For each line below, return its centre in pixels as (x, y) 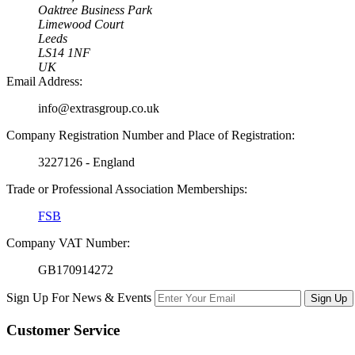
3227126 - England (86, 162)
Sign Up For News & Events (79, 297)
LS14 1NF (64, 52)
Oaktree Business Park (95, 10)
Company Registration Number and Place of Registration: (151, 135)
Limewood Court (81, 24)
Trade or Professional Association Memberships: (127, 189)
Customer (38, 330)
